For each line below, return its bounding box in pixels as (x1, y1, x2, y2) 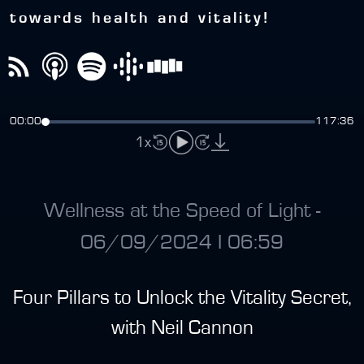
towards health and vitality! (10, 11, 271, 27)
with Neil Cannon (110, 318, 253, 339)
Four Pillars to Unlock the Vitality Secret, (12, 288, 352, 309)
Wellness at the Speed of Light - (44, 200, 320, 222)
